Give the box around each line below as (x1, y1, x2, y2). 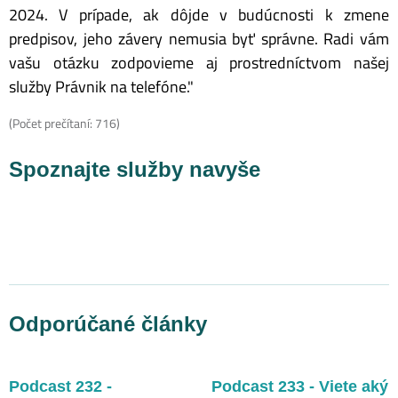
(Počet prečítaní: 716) (9, 113, 120, 132)
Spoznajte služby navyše (9, 156, 260, 181)
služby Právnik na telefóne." (9, 74, 194, 99)
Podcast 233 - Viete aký (211, 377, 388, 395)
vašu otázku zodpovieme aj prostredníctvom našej (9, 50, 389, 75)
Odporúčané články (9, 311, 207, 336)
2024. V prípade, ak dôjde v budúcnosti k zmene (9, 2, 389, 27)
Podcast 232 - (9, 377, 112, 395)
